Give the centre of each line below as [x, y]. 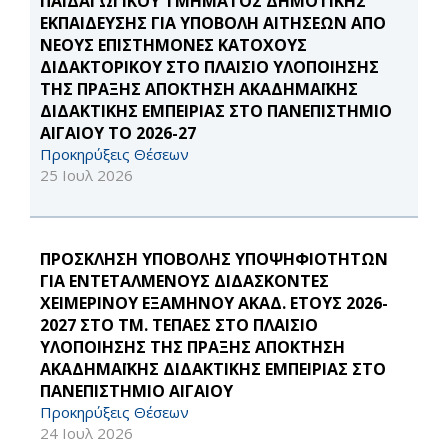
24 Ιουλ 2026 [86, 433]
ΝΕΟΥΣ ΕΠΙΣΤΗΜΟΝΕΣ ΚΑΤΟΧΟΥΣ [173, 45]
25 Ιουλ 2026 [86, 175]
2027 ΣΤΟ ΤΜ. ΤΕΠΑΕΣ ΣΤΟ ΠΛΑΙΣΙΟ [179, 325]
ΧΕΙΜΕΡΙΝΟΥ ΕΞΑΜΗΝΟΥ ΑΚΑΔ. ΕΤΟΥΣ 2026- [214, 303]
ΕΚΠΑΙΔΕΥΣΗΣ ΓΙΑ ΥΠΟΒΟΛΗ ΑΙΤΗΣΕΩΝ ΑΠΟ [213, 23]
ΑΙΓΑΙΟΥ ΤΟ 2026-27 [118, 133]
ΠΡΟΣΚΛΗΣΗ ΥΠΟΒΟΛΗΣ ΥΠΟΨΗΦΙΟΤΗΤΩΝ [214, 259]
